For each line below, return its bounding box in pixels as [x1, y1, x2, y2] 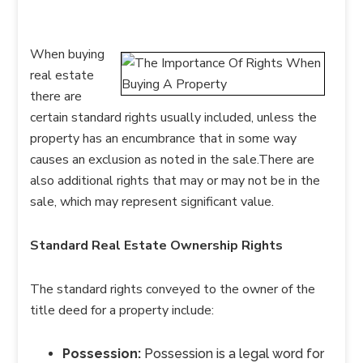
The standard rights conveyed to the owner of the [30, 280, 316, 298]
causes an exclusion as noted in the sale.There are [30, 151, 315, 169]
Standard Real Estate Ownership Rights [30, 237, 284, 254]
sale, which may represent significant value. [30, 193, 275, 211]
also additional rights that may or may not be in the [30, 172, 321, 190]
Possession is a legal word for [141, 346, 325, 361]
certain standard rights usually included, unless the [30, 109, 318, 126]
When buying [30, 45, 105, 63]
